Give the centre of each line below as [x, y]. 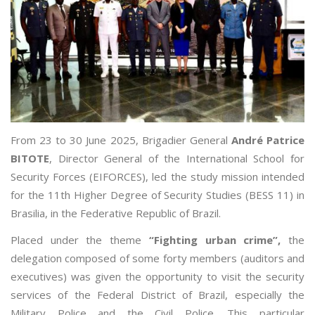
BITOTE [30, 159]
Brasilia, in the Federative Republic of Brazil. [116, 213]
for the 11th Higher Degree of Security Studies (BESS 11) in [157, 195]
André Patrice [268, 140]
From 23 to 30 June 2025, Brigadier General [121, 140]
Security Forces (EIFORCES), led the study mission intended [157, 177]
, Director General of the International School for [177, 159]
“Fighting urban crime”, [219, 240]
